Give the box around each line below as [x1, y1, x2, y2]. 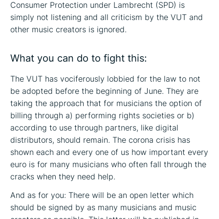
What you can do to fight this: [10, 52, 148, 65]
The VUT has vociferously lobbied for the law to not [10, 73, 201, 84]
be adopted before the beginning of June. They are [10, 86, 199, 96]
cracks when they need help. [10, 171, 116, 181]
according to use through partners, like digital [10, 122, 179, 132]
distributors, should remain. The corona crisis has [10, 134, 191, 145]
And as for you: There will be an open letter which [10, 190, 194, 200]
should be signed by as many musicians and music [10, 202, 197, 213]
